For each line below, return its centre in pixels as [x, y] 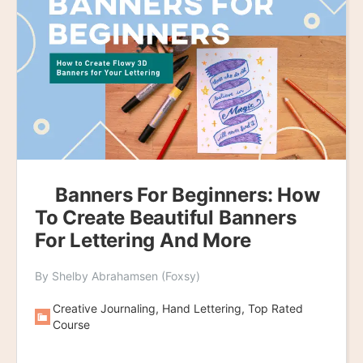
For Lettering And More [143, 241]
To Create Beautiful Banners [166, 218]
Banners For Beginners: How [188, 195]
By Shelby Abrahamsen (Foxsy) [117, 276]
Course [71, 325]
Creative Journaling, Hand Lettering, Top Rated [177, 309]
